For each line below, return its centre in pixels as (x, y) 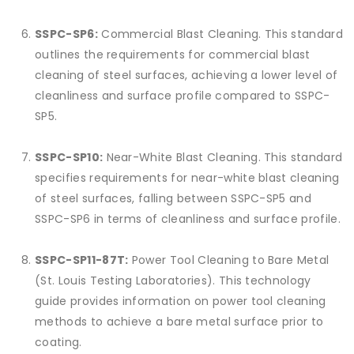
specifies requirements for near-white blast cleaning (187, 178)
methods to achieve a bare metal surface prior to (179, 322)
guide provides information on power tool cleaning (181, 301)
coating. (58, 343)
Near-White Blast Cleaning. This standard (223, 158)
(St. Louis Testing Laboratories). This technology (173, 281)
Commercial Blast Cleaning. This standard (220, 34)
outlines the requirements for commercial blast (173, 55)
